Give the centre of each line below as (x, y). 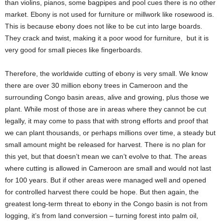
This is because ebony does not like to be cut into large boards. (104, 26)
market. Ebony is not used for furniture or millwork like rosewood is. (110, 14)
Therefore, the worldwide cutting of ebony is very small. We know (106, 73)
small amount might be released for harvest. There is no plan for (105, 144)
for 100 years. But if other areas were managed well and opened (106, 180)
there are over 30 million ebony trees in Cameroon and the (96, 85)
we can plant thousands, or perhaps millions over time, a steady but (110, 132)
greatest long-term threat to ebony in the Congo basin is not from (106, 203)
